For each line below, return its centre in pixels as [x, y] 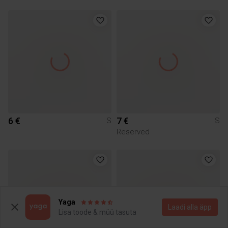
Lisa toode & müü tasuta [97, 212]
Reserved [133, 132]
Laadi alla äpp [190, 207]
